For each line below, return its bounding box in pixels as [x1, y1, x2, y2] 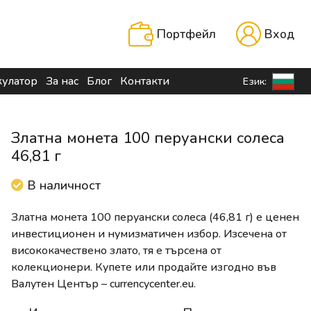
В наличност [24, 177, 101, 194]
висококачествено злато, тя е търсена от [11, 243, 221, 259]
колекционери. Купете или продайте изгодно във [11, 260, 276, 276]
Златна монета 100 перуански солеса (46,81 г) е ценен [11, 210, 299, 226]
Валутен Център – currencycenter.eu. [11, 276, 196, 292]
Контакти [120, 74, 169, 90]
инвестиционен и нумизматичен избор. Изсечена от [11, 226, 287, 242]
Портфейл [157, 26, 216, 42]
